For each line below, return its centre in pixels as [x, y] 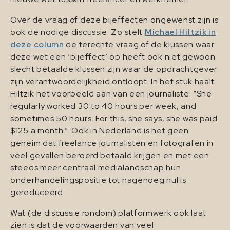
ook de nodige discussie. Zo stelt [78, 32]
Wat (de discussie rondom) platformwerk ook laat [108, 213]
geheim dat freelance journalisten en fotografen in [112, 143]
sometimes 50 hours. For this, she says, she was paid [114, 118]
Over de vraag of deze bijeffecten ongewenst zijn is [114, 20]
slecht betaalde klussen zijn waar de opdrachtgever [114, 69]
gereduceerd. [38, 192]
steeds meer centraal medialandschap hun [96, 167]
